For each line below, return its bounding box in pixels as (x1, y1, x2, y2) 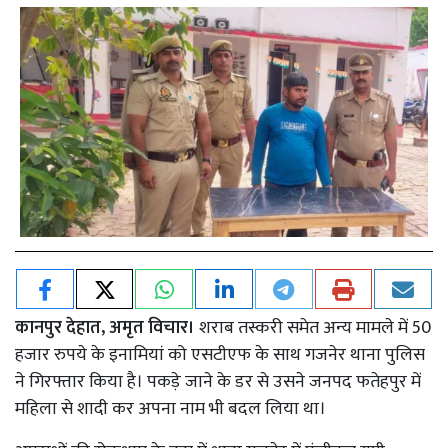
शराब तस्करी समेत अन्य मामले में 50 (195, 312, 431, 343)
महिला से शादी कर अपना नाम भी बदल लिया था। (15, 393, 330, 424)
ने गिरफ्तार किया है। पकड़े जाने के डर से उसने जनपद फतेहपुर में (15, 366, 421, 397)
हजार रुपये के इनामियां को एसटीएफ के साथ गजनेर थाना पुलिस (15, 339, 425, 370)
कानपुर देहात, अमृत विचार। (15, 312, 195, 343)
